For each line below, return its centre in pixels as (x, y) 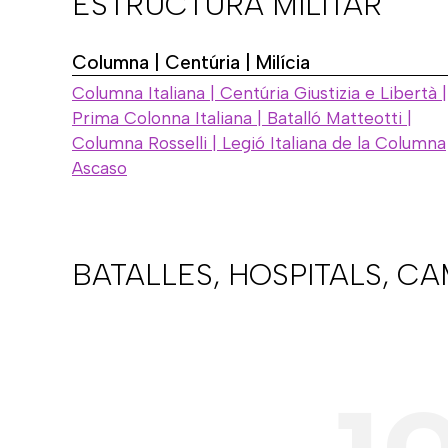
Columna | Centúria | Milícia (191, 63)
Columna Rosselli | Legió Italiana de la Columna (259, 143)
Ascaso (99, 168)
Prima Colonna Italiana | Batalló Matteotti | (242, 118)
